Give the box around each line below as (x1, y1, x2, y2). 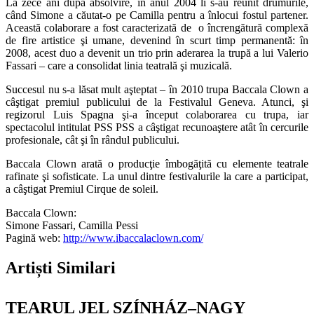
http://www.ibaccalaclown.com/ (63, 232, 203, 245)
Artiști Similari (6, 259, 116, 278)
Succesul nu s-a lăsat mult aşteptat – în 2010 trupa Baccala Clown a (6, 83, 308, 96)
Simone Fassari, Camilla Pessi (6, 219, 138, 232)
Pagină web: (6, 232, 63, 245)
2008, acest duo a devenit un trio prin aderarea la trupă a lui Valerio (6, 47, 308, 60)
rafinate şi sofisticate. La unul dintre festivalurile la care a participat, (6, 170, 308, 183)
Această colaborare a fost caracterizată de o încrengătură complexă (6, 22, 308, 34)
